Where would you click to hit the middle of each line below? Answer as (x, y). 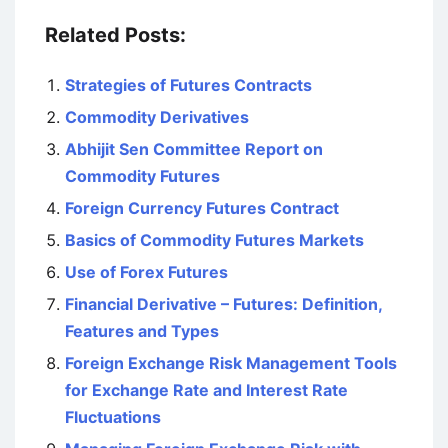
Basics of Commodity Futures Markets (214, 240)
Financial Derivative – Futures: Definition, (223, 304)
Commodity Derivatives (157, 117)
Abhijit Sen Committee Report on (194, 149)
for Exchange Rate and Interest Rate (206, 390)
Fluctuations (113, 417)
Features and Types (142, 331)
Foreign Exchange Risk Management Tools (231, 363)
